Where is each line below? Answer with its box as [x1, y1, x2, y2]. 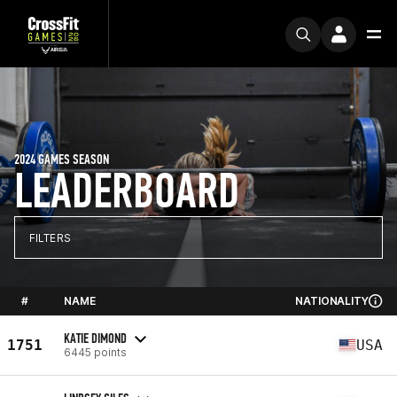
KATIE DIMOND [64, 329, 127, 346]
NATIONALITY [295, 294, 369, 307]
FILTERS [29, 230, 71, 245]
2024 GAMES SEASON [14, 151, 109, 167]
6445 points [64, 345, 127, 359]
